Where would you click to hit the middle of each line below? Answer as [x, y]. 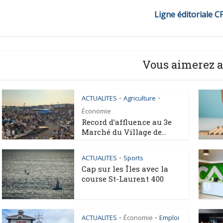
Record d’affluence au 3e [127, 122]
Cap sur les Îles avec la [125, 169]
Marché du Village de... [124, 132]
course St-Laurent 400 [123, 179]
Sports [133, 158]
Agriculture [140, 98]
